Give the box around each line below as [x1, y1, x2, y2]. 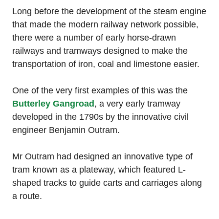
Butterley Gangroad [12, 99, 94, 109]
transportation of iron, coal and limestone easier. [12, 59, 199, 69]
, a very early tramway [94, 99, 180, 109]
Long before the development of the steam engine [12, 6, 206, 17]
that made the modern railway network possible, [12, 20, 198, 30]
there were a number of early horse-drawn [12, 33, 176, 43]
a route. [12, 191, 42, 201]
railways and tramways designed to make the [12, 46, 188, 56]
